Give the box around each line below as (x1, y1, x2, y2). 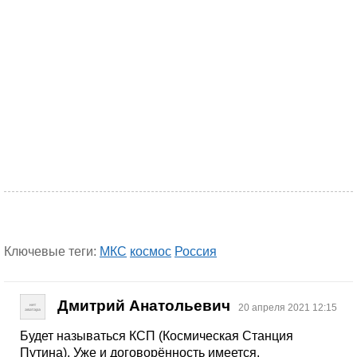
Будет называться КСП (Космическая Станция (20, 329, 293, 343)
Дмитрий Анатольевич (57, 297, 230, 315)
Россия (175, 245, 217, 258)
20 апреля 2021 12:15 (238, 302, 337, 314)
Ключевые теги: (4, 245, 100, 258)
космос (130, 245, 171, 258)
